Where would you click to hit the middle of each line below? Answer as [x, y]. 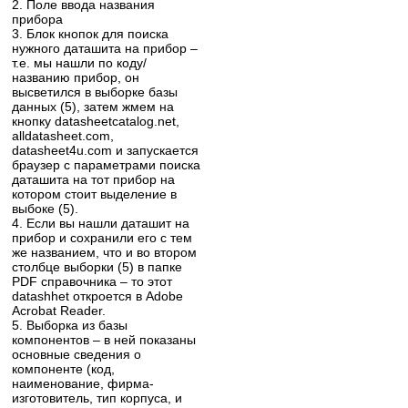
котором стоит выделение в [95, 194]
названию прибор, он [76, 77]
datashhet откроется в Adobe [98, 296]
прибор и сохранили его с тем [102, 237]
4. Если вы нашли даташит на [101, 223]
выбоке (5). [46, 208]
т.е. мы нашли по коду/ [80, 62]
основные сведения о [77, 354]
